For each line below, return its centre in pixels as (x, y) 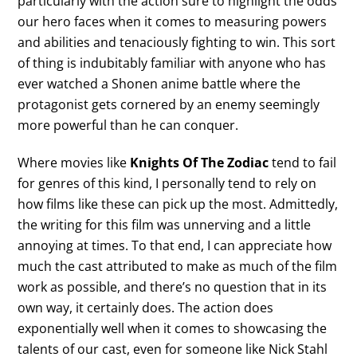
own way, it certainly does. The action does (146, 308)
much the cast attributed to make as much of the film (178, 267)
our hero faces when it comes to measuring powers (173, 22)
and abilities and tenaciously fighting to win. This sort (177, 43)
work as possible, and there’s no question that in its (173, 287)
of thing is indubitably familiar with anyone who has (172, 63)
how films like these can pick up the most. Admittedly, (178, 204)
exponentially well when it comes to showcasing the (173, 329)
